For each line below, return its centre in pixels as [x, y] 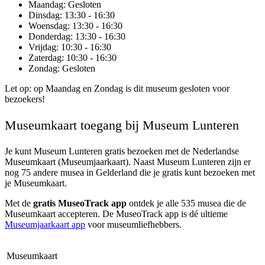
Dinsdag [44, 15]
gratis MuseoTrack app [80, 203]
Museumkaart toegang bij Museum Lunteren [122, 125]
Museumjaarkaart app [45, 225]
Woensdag [48, 26]
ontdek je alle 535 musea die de [186, 203]
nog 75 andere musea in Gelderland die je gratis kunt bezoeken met [130, 173]
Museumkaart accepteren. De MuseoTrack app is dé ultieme [116, 214]
